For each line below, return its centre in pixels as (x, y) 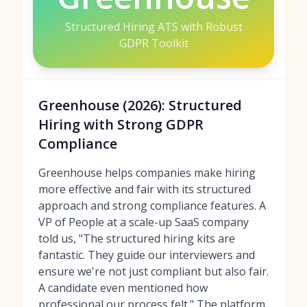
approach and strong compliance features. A (152, 206)
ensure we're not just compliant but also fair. (153, 271)
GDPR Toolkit (153, 43)
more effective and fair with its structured (145, 189)
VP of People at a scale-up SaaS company (144, 222)
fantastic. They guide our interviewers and (147, 255)
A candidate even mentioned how (123, 288)
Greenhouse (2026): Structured (140, 105)
